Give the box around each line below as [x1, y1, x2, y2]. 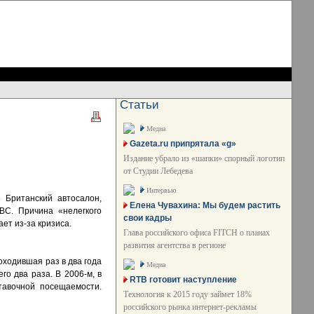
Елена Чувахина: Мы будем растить [130, 200, 280, 210]
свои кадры [123, 213, 172, 223]
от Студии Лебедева [123, 166, 193, 176]
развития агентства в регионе [123, 240, 226, 250]
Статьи [120, 98, 159, 111]
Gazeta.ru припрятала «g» [130, 139, 236, 149]
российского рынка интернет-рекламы [123, 302, 257, 312]
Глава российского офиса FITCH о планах [123, 228, 270, 238]
